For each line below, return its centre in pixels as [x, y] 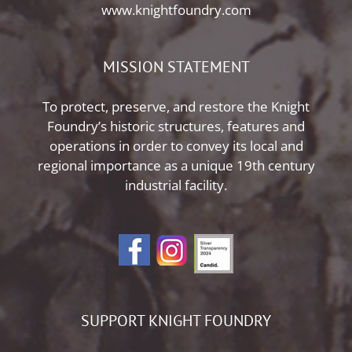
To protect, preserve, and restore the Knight [176, 106]
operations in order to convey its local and [176, 145]
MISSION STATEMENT [176, 66]
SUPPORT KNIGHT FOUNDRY [176, 320]
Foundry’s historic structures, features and [176, 126]
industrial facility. [176, 185]
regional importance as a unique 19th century [176, 165]
